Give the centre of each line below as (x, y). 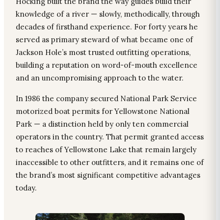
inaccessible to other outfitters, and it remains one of (110, 163)
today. (26, 188)
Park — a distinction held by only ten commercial (102, 124)
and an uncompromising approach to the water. (100, 78)
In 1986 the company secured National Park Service (106, 99)
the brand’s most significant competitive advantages (108, 175)
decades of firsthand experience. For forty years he (107, 27)
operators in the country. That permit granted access (110, 137)
